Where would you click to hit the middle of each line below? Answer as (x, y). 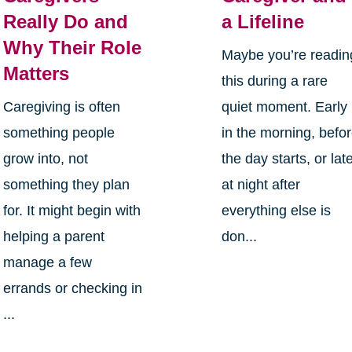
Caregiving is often (61, 107)
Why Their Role (72, 48)
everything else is (277, 211)
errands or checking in (72, 289)
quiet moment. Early (285, 107)
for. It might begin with (71, 211)
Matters (36, 74)
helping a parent (53, 237)
